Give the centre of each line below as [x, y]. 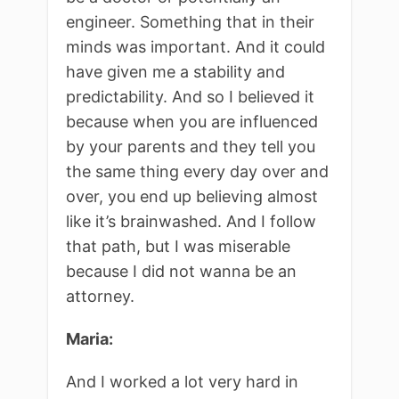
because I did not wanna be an [181, 271]
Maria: [90, 338]
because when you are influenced [192, 121]
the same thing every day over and [197, 171]
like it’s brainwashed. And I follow [191, 221]
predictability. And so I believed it [190, 96]
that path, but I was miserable [178, 246]
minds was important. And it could [195, 46]
